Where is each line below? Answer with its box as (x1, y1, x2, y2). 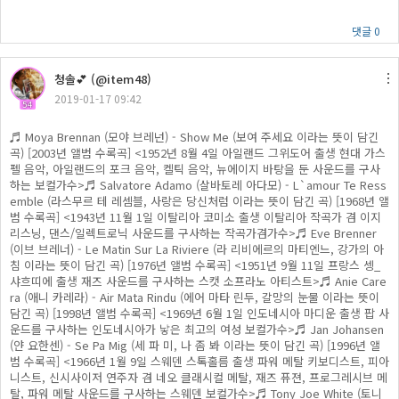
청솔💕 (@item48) (54, 70, 151, 87)
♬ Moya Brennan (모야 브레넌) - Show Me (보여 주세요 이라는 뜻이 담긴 (10, 128, 379, 145)
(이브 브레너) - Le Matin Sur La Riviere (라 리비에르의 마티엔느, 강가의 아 (10, 240, 384, 257)
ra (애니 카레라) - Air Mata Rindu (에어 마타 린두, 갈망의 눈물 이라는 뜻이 (10, 289, 379, 305)
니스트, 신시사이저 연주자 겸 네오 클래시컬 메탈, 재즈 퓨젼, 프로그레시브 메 (10, 369, 387, 386)
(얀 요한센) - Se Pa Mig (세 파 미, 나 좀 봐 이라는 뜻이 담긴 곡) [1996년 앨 (10, 337, 380, 354)
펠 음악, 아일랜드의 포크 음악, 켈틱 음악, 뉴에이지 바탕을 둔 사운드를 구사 (10, 160, 380, 177)
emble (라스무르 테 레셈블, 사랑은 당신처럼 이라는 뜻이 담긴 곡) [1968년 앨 (10, 192, 389, 209)
